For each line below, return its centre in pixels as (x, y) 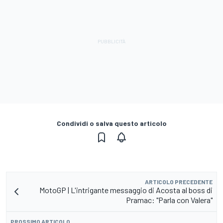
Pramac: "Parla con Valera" (169, 200)
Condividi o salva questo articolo (111, 123)
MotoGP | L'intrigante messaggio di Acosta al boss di (126, 190)
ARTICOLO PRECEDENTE (179, 182)
